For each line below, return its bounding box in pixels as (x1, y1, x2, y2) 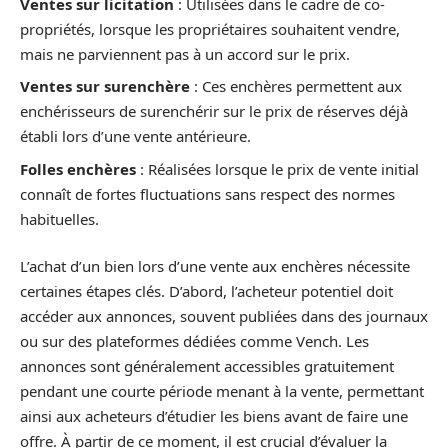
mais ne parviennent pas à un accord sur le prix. (20, 43, 350, 64)
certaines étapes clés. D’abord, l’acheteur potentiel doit (20, 281, 393, 301)
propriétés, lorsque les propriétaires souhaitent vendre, (20, 18, 400, 39)
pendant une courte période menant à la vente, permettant (20, 381, 424, 401)
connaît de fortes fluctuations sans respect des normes (20, 183, 395, 204)
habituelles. (20, 208, 99, 229)
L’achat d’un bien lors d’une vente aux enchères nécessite (20, 256, 410, 276)
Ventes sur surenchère (20, 76, 190, 96)
